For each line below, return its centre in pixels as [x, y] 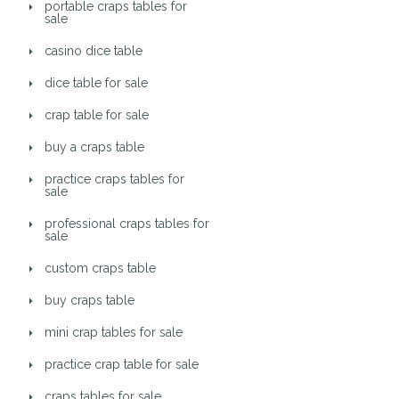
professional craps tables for [127, 224]
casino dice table [94, 51]
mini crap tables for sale [114, 332]
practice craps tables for [114, 179]
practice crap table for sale [122, 364]
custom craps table [100, 268]
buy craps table [90, 300]
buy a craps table [94, 147]
